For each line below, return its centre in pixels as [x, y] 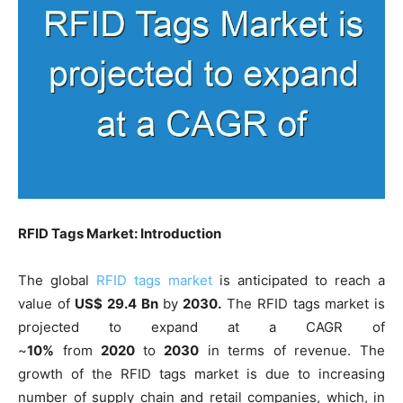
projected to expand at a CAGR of [201, 327]
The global [57, 280]
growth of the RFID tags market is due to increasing [201, 373]
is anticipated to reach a [299, 280]
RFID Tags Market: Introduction [120, 233]
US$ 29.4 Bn [119, 303]
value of [47, 303]
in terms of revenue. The [292, 350]
